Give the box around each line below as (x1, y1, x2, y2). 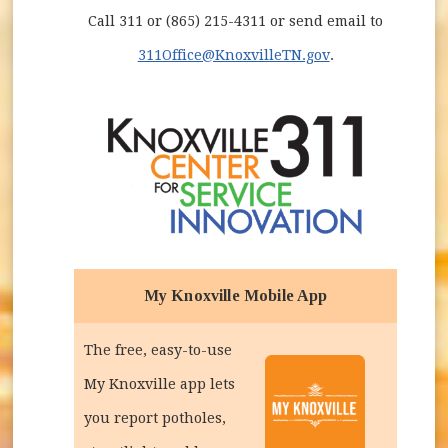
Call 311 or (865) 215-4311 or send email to (88, 12, 384, 29)
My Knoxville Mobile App (143, 286, 328, 304)
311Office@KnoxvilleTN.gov (137, 46, 330, 63)
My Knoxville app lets (84, 375, 236, 392)
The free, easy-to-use (84, 341, 233, 358)
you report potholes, (84, 409, 227, 426)
